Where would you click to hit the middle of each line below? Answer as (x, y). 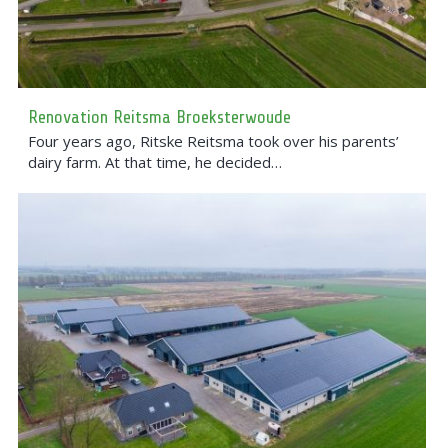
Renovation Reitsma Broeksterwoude (159, 117)
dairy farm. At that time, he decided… (155, 162)
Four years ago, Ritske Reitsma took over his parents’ (213, 141)
